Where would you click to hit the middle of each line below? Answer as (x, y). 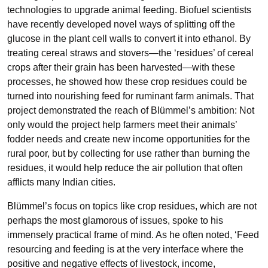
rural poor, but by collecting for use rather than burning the (129, 153)
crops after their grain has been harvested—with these (121, 67)
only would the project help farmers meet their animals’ (122, 125)
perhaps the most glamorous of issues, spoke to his (115, 220)
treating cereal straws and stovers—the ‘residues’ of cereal (130, 53)
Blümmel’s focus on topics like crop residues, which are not (132, 206)
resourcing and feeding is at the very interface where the (125, 249)
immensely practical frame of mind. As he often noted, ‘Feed (133, 235)
